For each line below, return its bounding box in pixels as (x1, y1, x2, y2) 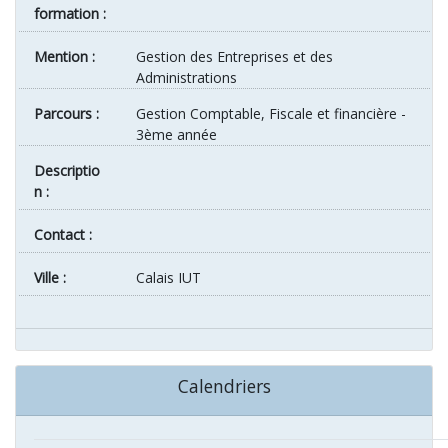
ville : (41, 268, 66, 288)
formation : (33, 4, 106, 24)
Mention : (46, 47, 95, 67)
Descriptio (33, 161, 45, 181)
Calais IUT (136, 268, 202, 288)
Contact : (42, 225, 92, 245)
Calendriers (177, 374, 271, 399)
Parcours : (42, 104, 99, 124)
